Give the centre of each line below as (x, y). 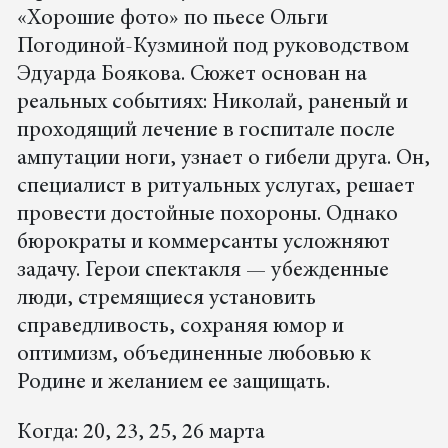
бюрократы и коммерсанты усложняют (203, 242)
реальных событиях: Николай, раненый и (212, 102)
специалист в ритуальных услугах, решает (215, 186)
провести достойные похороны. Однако (207, 214)
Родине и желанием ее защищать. (173, 382)
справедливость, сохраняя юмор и (180, 326)
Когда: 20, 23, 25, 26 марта (140, 432)
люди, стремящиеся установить (166, 298)
